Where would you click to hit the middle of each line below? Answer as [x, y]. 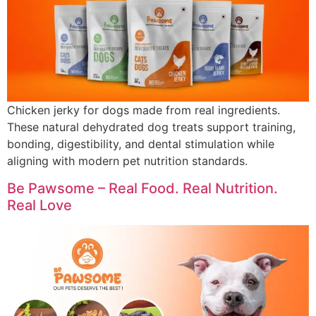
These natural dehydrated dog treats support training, [151, 127]
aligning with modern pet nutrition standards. [127, 161]
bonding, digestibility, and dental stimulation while [141, 144]
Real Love [39, 205]
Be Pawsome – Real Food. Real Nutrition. [142, 188]
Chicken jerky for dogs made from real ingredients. [144, 110]
